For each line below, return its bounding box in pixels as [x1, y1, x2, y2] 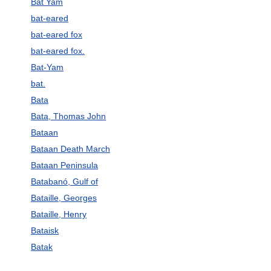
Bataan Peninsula [30, 160, 98, 170]
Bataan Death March [30, 144, 110, 154]
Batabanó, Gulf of [30, 177, 98, 186]
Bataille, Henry [30, 209, 87, 219]
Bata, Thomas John [30, 111, 106, 121]
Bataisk [30, 226, 59, 235]
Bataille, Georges [30, 193, 97, 203]
